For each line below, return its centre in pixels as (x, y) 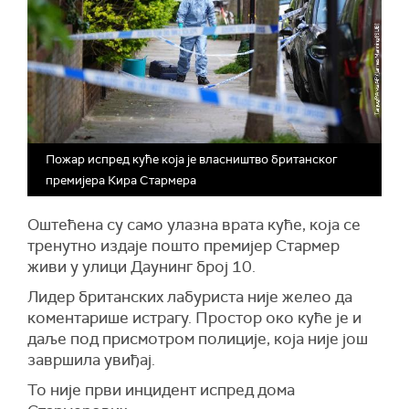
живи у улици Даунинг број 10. (142, 267)
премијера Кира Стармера (121, 181)
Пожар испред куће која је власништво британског (192, 160)
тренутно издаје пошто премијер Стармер (184, 246)
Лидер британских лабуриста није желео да (190, 297)
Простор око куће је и (278, 318)
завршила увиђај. (93, 360)
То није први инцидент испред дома (161, 390)
